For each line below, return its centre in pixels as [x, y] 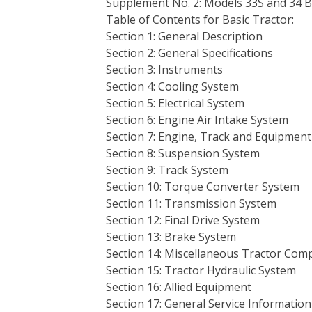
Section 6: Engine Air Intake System [197, 120]
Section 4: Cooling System [172, 86]
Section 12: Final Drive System [183, 220]
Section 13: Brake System [171, 237]
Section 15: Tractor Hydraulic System [201, 270]
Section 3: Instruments [164, 70]
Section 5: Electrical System [175, 103]
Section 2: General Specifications [189, 53]
